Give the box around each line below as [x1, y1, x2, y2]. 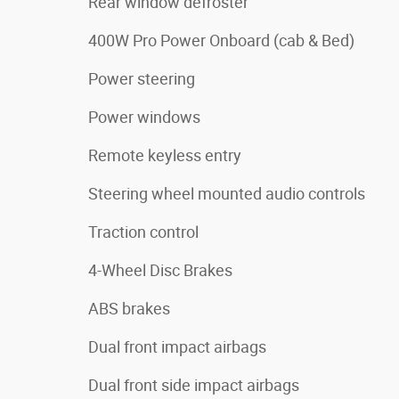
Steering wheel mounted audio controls [88, 183, 365, 203]
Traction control [88, 222, 199, 241]
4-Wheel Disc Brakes [88, 260, 232, 280]
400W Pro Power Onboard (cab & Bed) [88, 30, 354, 50]
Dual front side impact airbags [88, 375, 299, 395]
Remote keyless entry [88, 145, 241, 165]
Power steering [88, 69, 195, 88]
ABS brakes [88, 298, 170, 318]
